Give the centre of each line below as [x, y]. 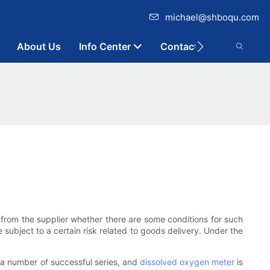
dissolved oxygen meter [187, 262]
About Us [39, 46]
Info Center [105, 46]
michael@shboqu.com [212, 17]
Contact [179, 46]
